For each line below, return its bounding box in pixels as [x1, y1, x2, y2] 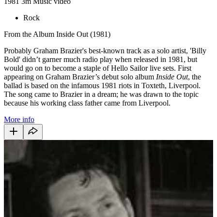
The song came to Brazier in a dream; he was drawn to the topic [4, 90, 199, 98]
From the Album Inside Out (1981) [4, 30, 110, 38]
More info [4, 115, 34, 124]
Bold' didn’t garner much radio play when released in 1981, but [4, 55, 197, 63]
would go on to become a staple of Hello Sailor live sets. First [4, 63, 191, 72]
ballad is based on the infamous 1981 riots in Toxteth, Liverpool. [4, 81, 201, 90]
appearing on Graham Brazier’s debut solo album [4, 72, 156, 81]
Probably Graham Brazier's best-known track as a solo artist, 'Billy [4, 46, 206, 55]
